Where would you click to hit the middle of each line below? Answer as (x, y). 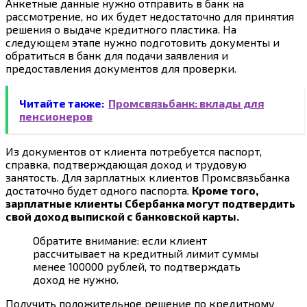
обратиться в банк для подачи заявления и (117, 55)
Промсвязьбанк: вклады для (186, 103)
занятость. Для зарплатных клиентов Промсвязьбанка (148, 177)
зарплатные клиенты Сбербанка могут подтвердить (150, 203)
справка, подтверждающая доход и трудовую (126, 164)
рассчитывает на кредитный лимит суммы (146, 253)
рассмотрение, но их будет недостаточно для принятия (150, 16)
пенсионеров (56, 116)
